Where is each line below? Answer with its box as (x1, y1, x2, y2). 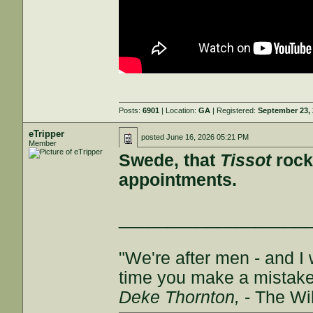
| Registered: (210, 106, 259, 115)
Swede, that (119, 151, 221, 170)
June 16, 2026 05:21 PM (166, 133, 249, 141)
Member (29, 139, 57, 147)
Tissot (220, 151, 272, 170)
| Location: (159, 106, 199, 115)
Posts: (119, 106, 143, 115)
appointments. (119, 170, 238, 189)
